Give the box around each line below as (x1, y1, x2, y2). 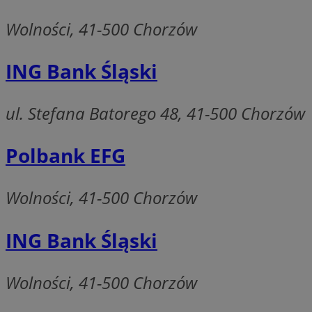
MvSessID (241, 26, 275, 37)
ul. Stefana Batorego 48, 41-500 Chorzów (6, 102, 305, 125)
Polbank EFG (6, 142, 125, 169)
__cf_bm (241, 126, 270, 136)
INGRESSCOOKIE (241, 274, 301, 284)
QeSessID (241, 6, 274, 17)
